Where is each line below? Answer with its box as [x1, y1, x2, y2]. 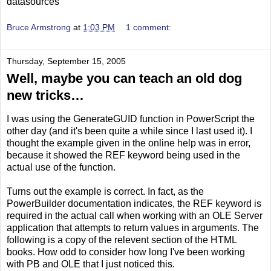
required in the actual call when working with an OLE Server [7, 211, 263, 221]
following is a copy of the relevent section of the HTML [7, 235, 237, 246]
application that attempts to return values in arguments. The [7, 223, 259, 233]
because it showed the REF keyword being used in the [7, 150, 240, 161]
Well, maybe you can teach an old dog [7, 71, 242, 87]
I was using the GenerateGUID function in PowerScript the [7, 114, 255, 125]
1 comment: [126, 22, 172, 33]
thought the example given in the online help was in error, [7, 138, 250, 149]
